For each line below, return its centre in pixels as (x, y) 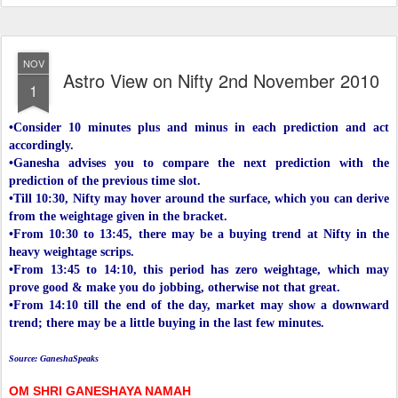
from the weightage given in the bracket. (118, 217)
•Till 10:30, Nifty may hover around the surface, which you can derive (199, 199)
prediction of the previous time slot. (105, 181)
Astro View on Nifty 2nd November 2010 (221, 81)
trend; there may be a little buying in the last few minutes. (167, 323)
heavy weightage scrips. (72, 252)
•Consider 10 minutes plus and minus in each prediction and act (199, 128)
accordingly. (41, 146)
